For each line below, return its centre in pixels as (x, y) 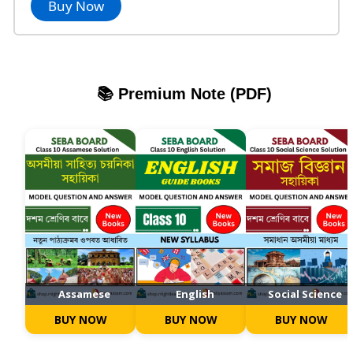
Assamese (84, 294)
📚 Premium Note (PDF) (184, 93)
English (195, 294)
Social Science (305, 294)
